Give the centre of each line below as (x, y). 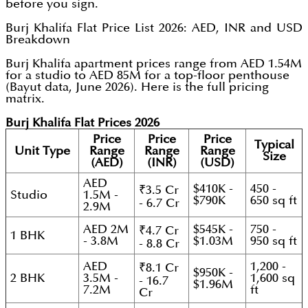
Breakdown (38, 40)
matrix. (25, 99)
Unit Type (42, 151)
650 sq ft (274, 201)
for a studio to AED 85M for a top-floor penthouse (147, 76)
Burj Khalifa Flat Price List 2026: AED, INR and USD (154, 28)
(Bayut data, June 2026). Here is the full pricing (137, 87)
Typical (274, 145)
